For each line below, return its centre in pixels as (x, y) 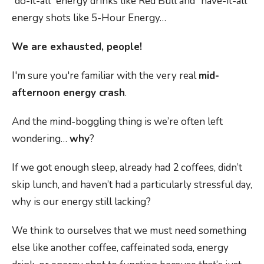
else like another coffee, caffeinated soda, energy (120, 247)
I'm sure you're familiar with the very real (105, 75)
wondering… (41, 138)
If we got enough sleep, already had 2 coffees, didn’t (127, 167)
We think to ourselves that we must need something (129, 230)
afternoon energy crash (68, 93)
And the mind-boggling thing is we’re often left (117, 121)
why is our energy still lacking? (81, 202)
